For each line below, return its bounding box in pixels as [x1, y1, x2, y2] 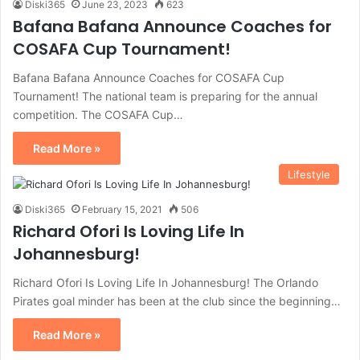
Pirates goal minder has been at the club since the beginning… [13, 294, 341, 309]
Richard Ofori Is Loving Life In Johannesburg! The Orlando [13, 276, 318, 290]
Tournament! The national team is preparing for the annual [13, 89, 317, 104]
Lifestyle [288, 168, 330, 182]
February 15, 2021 [82, 203, 162, 216]
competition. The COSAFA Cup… [13, 108, 183, 122]
